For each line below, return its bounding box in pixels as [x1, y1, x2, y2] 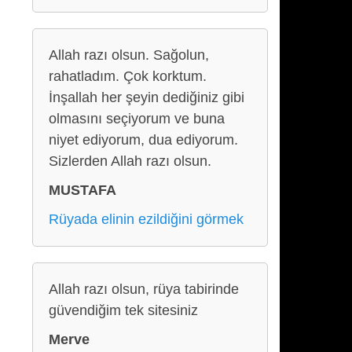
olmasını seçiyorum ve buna [49, 111, 225, 126]
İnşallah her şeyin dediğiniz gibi [49, 90, 244, 105]
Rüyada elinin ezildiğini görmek [49, 211, 244, 227]
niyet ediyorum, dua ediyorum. [49, 132, 238, 148]
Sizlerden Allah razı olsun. [49, 153, 211, 169]
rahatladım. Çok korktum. [49, 68, 207, 84]
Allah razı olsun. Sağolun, [49, 47, 209, 63]
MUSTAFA [49, 182, 116, 198]
